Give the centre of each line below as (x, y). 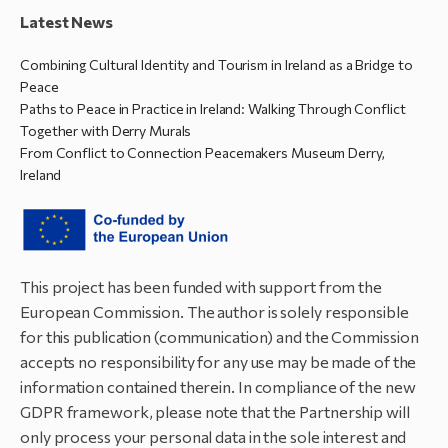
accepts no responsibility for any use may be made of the (218, 361)
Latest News (66, 21)
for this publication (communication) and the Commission (219, 336)
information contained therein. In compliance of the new (218, 386)
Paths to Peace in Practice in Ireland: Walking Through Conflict (213, 108)
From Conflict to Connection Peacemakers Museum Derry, (202, 152)
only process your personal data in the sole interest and (213, 436)
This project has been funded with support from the (201, 286)
